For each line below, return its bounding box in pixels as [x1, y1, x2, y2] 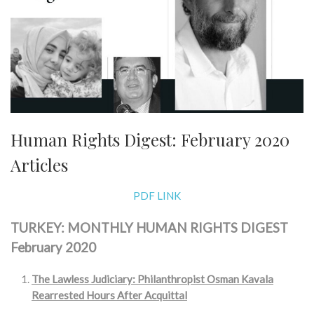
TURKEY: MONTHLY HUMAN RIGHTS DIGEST [11, 220, 288, 236]
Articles [11, 153, 68, 177]
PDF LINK [133, 189, 181, 203]
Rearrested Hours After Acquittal [32, 289, 187, 302]
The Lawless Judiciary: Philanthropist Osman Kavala [32, 273, 273, 286]
